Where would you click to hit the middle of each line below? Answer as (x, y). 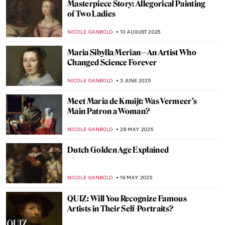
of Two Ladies (92, 14)
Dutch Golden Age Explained (118, 150)
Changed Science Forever (112, 63)
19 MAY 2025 (136, 178)
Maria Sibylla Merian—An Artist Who (132, 52)
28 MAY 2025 (137, 129)
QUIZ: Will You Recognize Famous (127, 199)
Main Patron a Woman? (109, 111)
